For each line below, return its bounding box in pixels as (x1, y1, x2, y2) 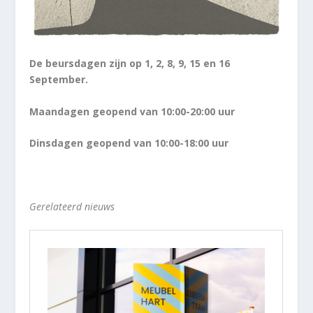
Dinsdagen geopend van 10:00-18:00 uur (29, 136, 229, 150)
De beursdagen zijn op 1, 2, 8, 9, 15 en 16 (29, 57, 231, 71)
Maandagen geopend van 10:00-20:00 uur (29, 104, 235, 118)
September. (29, 73, 89, 87)
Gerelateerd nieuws (29, 199, 115, 213)
